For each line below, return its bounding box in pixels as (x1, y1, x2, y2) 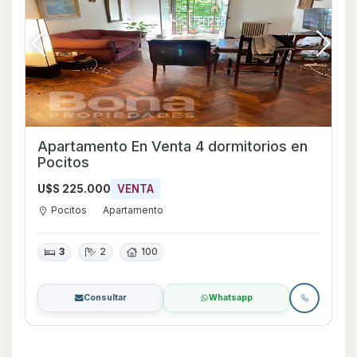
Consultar (83, 292, 127, 304)
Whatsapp (209, 292, 253, 304)
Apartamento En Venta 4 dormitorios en (37, 137, 308, 155)
